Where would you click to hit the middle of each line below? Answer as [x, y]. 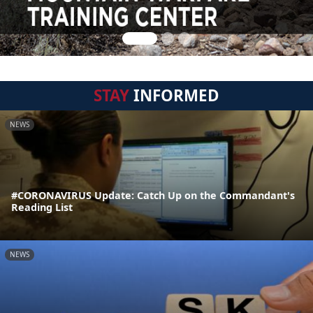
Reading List [42, 208]
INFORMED [174, 95]
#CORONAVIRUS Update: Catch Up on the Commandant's [153, 196]
